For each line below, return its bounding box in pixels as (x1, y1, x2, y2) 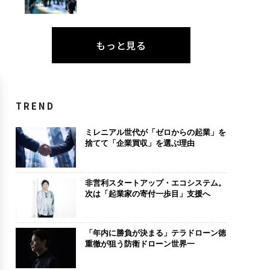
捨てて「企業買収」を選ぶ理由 (84, 139, 195, 148)
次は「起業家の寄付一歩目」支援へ (84, 189, 210, 198)
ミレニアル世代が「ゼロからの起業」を (84, 128, 226, 137)
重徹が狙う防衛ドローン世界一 (84, 239, 195, 249)
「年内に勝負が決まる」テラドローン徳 (84, 228, 226, 238)
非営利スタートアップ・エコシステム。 (84, 178, 226, 187)
